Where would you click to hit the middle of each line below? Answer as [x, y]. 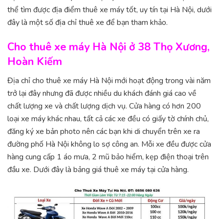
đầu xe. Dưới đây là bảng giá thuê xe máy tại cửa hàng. [98, 169]
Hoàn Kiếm [35, 62]
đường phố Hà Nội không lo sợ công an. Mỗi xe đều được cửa [109, 144]
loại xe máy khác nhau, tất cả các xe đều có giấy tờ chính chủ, [108, 119]
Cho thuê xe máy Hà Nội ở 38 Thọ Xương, [109, 47]
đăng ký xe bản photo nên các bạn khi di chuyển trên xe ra [104, 131]
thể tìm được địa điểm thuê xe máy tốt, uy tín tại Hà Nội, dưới [109, 10]
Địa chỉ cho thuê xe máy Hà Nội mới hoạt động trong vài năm [109, 80]
